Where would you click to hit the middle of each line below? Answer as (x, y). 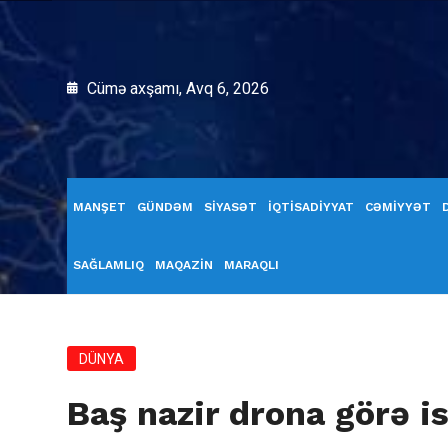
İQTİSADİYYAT (311, 207)
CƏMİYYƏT (398, 207)
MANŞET (99, 207)
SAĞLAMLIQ (108, 265)
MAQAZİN (184, 265)
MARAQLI (251, 265)
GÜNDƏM (165, 207)
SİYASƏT (230, 207)
